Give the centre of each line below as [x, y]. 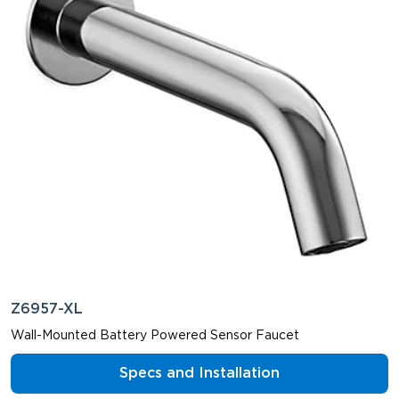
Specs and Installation [199, 373]
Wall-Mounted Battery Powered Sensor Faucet [155, 335]
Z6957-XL [47, 309]
